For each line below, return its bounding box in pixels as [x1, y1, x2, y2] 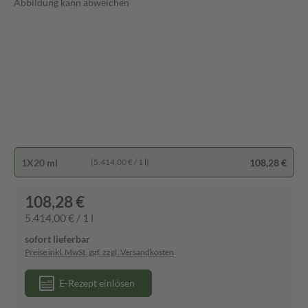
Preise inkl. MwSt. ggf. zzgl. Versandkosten [25, 247, 174, 257]
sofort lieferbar [25, 233, 90, 245]
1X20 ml [21, 156, 58, 168]
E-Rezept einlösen [59, 277, 135, 289]
